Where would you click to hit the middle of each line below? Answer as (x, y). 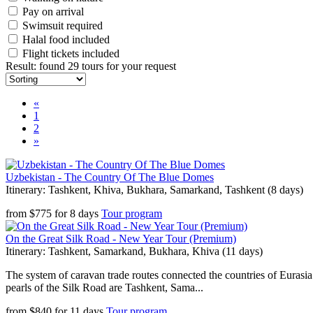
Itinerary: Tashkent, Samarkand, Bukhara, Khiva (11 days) (134, 251)
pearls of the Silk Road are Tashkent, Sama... (104, 287)
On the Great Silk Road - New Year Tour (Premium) (121, 239)
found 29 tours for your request (108, 66)
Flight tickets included (71, 53)
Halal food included (66, 39)
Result (20, 66)
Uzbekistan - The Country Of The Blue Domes (110, 177)
